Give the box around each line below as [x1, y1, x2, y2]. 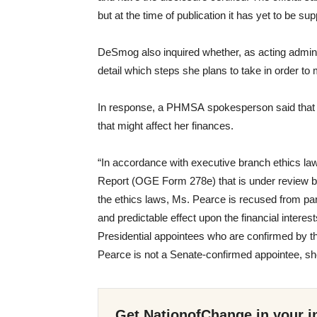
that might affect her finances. [98, 119, 234, 132]
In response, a [98, 100, 166, 113]
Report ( [98, 174, 135, 187]
